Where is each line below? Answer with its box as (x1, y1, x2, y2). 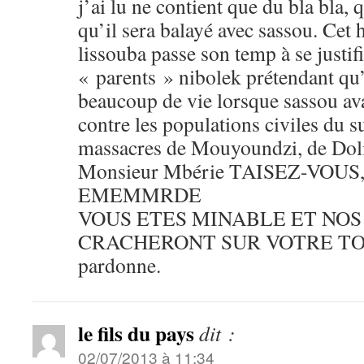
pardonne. (78, 251, 161, 279)
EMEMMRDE (78, 180, 201, 208)
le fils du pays (78, 318, 194, 349)
